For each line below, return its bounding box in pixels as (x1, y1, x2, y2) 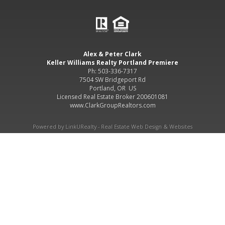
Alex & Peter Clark (83, 50, 142, 58)
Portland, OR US (89, 84, 136, 92)
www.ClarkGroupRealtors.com (69, 101, 156, 109)
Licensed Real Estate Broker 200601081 (57, 92, 168, 101)
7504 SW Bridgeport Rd (79, 75, 146, 84)
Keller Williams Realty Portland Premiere (47, 58, 178, 67)
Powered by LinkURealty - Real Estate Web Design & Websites (33, 123, 192, 130)
